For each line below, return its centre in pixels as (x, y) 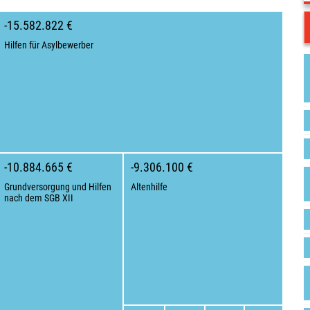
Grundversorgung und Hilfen (57, 187)
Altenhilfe (149, 187)
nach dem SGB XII (38, 198)
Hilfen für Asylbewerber (48, 45)
